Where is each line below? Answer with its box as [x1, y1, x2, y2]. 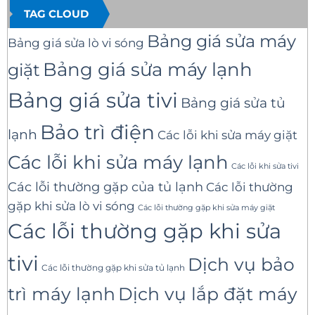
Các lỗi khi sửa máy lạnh [8, 151, 229, 174]
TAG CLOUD [24, 7, 89, 21]
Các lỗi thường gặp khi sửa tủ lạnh [41, 262, 185, 274]
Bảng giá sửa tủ [181, 94, 285, 112]
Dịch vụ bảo [188, 254, 295, 276]
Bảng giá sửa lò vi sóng [8, 35, 144, 51]
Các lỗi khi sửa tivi [231, 161, 299, 172]
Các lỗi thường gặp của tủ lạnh [8, 179, 203, 195]
